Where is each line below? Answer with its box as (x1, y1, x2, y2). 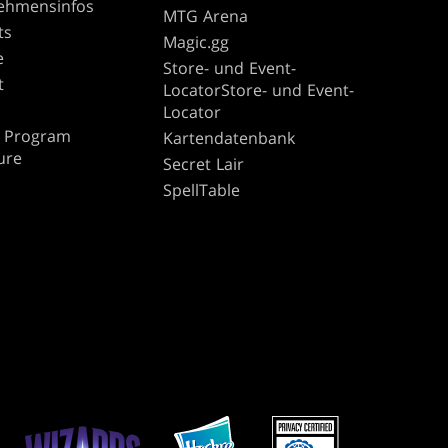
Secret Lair (163, 152, 245, 175)
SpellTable (163, 178, 241, 201)
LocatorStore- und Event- (163, 78, 355, 101)
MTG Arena (163, 4, 249, 27)
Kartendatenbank (163, 126, 296, 149)
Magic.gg (163, 30, 230, 53)
